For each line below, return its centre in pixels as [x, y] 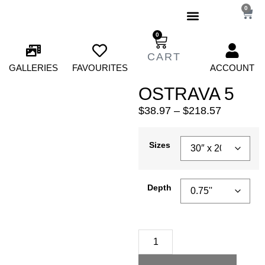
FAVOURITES [100, 68]
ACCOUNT [232, 68]
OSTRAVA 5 [186, 94]
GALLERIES [33, 68]
